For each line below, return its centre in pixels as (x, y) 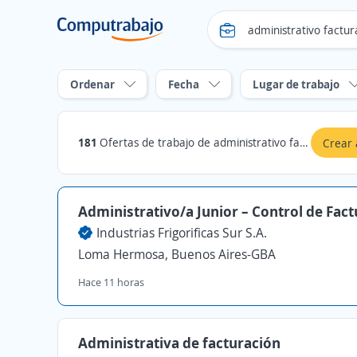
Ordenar (92, 84)
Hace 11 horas (111, 282)
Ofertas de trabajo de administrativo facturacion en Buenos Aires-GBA (200, 142)
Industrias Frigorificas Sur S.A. (182, 233)
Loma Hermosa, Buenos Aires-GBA (177, 254)
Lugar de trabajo (296, 84)
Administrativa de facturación (179, 343)
